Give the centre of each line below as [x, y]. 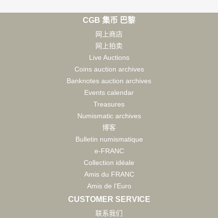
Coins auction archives [109, 69]
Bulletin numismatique [109, 139]
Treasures [109, 104]
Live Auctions [109, 57]
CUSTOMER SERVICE [109, 199]
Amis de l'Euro [109, 186]
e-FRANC [109, 151]
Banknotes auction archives [109, 81]
